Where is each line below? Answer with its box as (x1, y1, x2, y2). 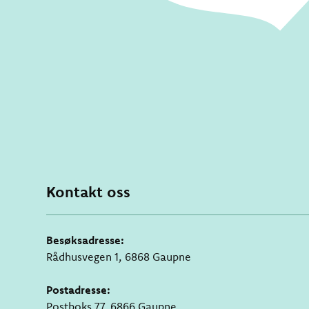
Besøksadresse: (46, 233, 128, 248)
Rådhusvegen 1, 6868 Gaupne (46, 250, 192, 264)
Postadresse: (46, 283, 114, 297)
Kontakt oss (46, 182, 131, 202)
